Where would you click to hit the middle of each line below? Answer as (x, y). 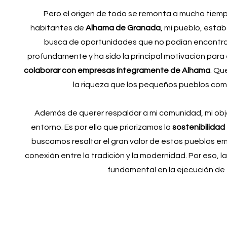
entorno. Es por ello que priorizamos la (102, 127)
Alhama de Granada (123, 28)
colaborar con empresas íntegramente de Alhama (117, 70)
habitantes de (58, 28)
